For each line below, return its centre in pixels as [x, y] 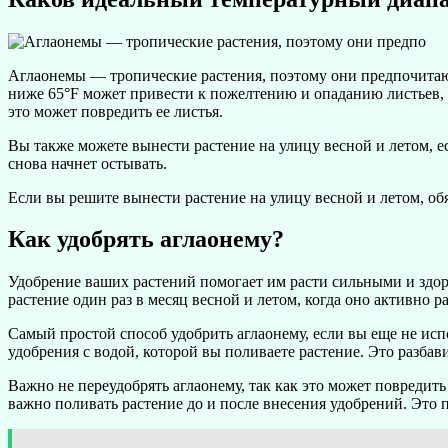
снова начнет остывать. [87, 163]
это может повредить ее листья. [115, 111]
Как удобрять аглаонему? [146, 239]
